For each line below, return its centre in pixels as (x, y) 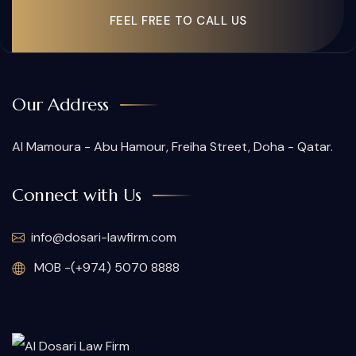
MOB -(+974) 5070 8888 (105, 268)
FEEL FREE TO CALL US (178, 20)
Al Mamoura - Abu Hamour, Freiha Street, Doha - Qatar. (172, 146)
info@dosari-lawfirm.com (104, 237)
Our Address (60, 104)
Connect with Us (77, 195)
